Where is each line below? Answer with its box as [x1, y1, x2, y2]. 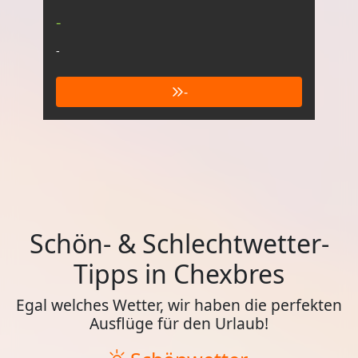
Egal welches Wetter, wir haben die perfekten [16, 294, 342, 316]
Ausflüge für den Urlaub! [89, 312, 268, 335]
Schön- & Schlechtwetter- [29, 226, 329, 261]
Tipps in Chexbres [74, 257, 284, 292]
